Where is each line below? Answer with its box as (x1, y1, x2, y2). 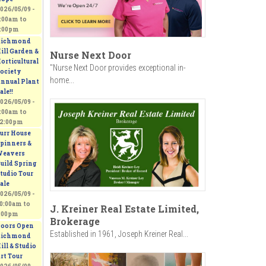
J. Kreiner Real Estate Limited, (49, 202, 199, 215)
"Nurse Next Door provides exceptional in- (49, 63, 186, 73)
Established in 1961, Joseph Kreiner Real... (49, 229, 188, 239)
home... (49, 75, 74, 85)
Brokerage (49, 214, 100, 227)
